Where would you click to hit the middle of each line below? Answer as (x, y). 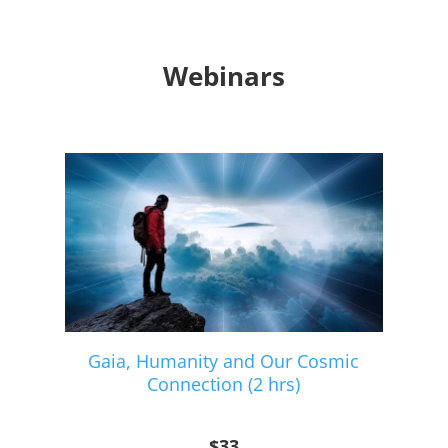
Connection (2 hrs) (224, 384)
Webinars (224, 76)
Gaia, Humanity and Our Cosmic (224, 361)
